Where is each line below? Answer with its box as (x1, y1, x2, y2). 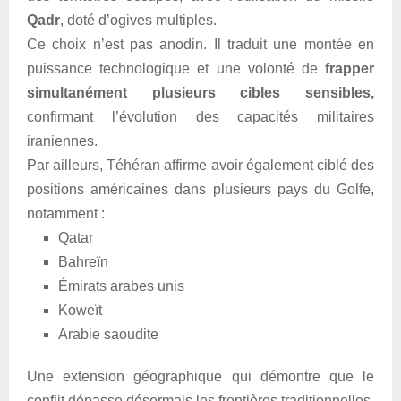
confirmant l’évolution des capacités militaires (27, 109, 374, 125)
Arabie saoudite (58, 327, 158, 343)
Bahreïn (58, 254, 108, 270)
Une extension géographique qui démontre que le (27, 369, 374, 385)
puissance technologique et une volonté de (27, 61, 325, 77)
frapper (325, 61, 374, 77)
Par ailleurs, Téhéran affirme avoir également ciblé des (27, 158, 374, 174)
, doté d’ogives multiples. (60, 13, 217, 29)
